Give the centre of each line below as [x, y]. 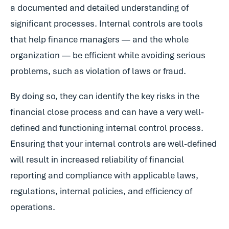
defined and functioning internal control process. [107, 128]
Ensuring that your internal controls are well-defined [113, 144]
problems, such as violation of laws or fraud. [98, 71]
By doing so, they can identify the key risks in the [105, 96]
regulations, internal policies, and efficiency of [101, 191]
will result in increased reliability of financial [97, 159]
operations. [33, 207]
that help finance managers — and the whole [99, 39]
